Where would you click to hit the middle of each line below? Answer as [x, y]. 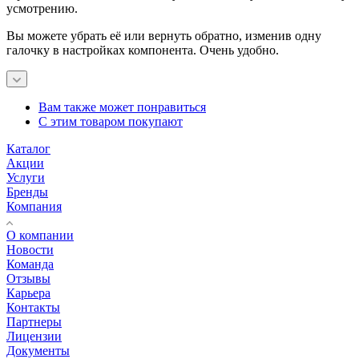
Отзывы [28, 279]
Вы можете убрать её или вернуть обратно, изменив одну [164, 36]
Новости [30, 250]
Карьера [28, 293]
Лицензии [34, 337]
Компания [34, 207]
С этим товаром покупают [111, 122]
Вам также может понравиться [122, 107]
